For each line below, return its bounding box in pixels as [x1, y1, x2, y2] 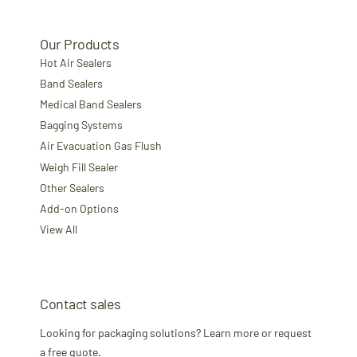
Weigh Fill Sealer [40, 159, 118, 174]
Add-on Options [40, 201, 119, 215]
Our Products [40, 34, 120, 53]
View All [40, 222, 77, 237]
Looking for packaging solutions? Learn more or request [40, 326, 312, 340]
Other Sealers [40, 180, 104, 194]
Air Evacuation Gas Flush [40, 139, 162, 153]
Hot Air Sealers [40, 55, 112, 69]
